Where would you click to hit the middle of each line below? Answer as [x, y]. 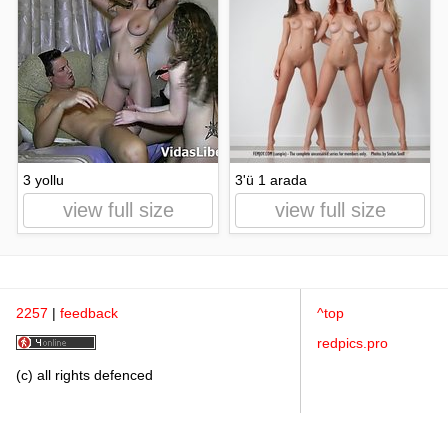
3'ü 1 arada [271, 180]
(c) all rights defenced [84, 375]
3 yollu [43, 180]
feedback [89, 313]
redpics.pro [353, 343]
